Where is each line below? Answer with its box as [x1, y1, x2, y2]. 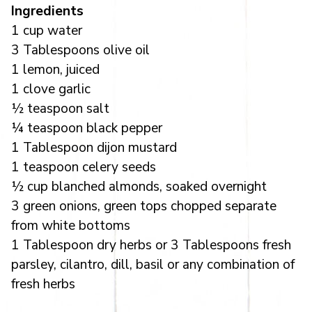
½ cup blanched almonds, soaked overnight [11, 177, 267, 196]
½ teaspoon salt [11, 99, 109, 118]
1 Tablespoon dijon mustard [11, 138, 177, 157]
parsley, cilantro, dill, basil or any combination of [11, 255, 295, 274]
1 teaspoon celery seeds [11, 157, 156, 176]
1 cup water [11, 21, 82, 40]
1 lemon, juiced [11, 60, 100, 79]
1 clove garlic [11, 79, 91, 98]
